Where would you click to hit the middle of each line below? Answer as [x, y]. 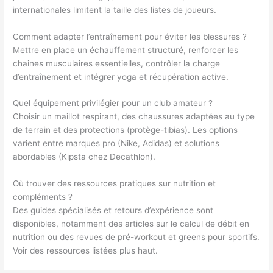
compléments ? [43, 197]
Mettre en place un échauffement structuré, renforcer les [126, 50]
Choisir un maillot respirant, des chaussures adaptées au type [134, 117]
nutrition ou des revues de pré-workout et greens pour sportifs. [136, 237]
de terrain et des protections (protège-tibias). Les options [126, 130]
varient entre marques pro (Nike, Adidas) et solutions [116, 144]
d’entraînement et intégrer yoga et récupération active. [121, 76]
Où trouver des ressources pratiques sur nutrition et [115, 184]
